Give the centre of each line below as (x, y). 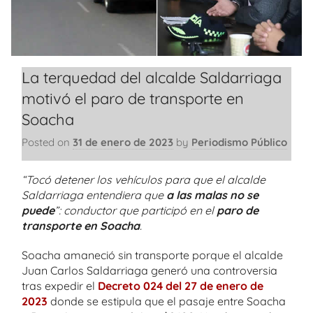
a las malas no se (212, 195)
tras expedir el (60, 285)
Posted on (47, 142)
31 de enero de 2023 (123, 142)
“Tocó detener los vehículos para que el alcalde (144, 179)
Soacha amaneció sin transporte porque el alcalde (152, 255)
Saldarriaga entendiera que (94, 195)
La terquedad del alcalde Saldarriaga (152, 77)
